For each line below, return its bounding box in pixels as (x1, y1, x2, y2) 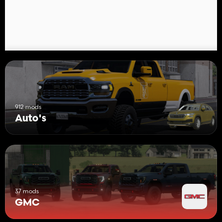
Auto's (15, 113, 46, 124)
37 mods (15, 187, 39, 195)
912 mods (15, 103, 41, 111)
